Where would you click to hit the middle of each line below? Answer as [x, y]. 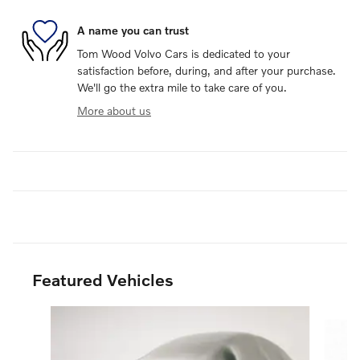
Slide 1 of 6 [40, 314]
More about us [114, 110]
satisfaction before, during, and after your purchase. [207, 70]
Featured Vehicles [103, 279]
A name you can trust [133, 30]
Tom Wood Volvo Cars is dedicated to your [184, 53]
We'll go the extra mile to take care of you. [182, 87]
